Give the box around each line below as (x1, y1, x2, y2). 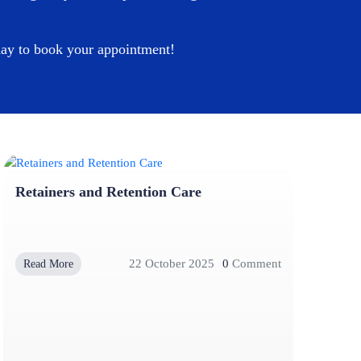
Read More (23, 257, 73, 270)
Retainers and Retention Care (15, 183, 201, 200)
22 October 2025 (129, 257, 214, 271)
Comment (229, 257, 281, 271)
